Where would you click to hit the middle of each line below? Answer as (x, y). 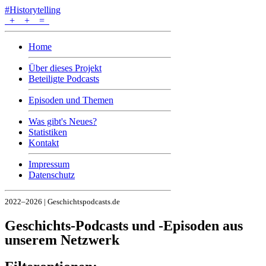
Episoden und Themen (71, 100)
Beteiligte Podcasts (64, 79)
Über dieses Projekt (65, 68)
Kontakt (44, 143)
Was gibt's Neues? (63, 121)
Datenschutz (52, 175)
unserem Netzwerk (62, 240)
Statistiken (48, 132)
